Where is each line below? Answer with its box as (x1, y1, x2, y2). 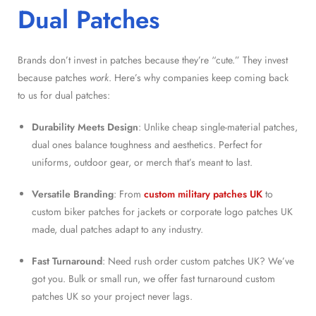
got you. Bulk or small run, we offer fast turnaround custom (32, 271, 275, 286)
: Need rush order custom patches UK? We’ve (102, 253, 294, 268)
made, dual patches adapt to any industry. (32, 221, 203, 236)
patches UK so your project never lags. (32, 288, 193, 303)
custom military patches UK (144, 186, 262, 201)
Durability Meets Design (32, 119, 138, 134)
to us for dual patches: (18, 87, 110, 102)
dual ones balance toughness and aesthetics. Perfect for (32, 137, 262, 152)
